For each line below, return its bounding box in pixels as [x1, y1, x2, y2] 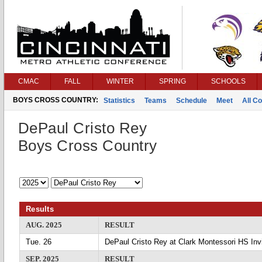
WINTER [106, 77, 134, 85]
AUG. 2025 [26, 220, 62, 229]
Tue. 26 [26, 237, 51, 246]
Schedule [176, 96, 207, 105]
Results [26, 205, 54, 213]
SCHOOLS [211, 77, 246, 85]
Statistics [104, 96, 135, 105]
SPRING [159, 77, 186, 85]
